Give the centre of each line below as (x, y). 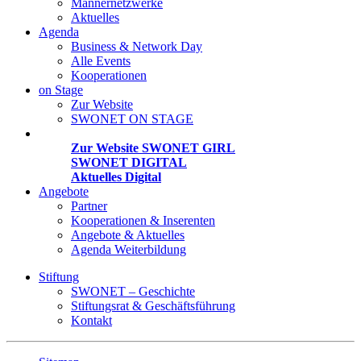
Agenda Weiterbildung (129, 249)
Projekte (62, 133)
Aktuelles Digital (116, 176)
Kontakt (91, 320)
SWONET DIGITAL (129, 162)
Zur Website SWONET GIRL (153, 147)
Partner (89, 205)
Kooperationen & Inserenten (143, 220)
